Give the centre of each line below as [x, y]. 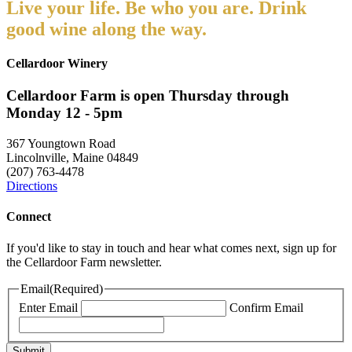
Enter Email [48, 308]
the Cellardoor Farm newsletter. [84, 262]
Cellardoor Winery [57, 64]
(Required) [76, 288]
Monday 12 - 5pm [64, 113]
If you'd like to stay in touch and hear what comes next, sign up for [171, 247]
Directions [32, 186]
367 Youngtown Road [61, 144]
